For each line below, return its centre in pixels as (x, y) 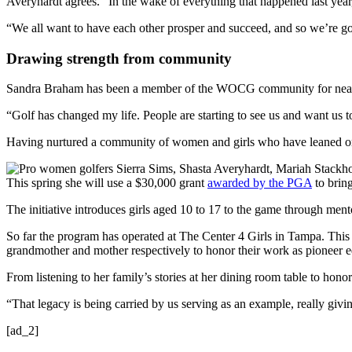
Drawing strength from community (119, 58)
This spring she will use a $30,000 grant (107, 183)
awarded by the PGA (260, 183)
